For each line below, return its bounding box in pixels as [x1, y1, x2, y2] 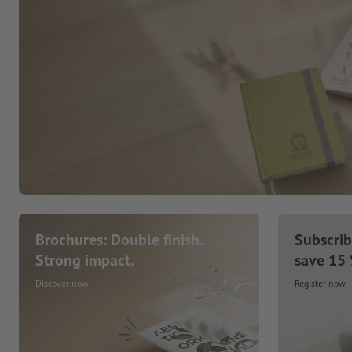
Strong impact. [35, 249, 134, 270]
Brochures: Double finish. [35, 229, 203, 250]
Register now [295, 277, 346, 289]
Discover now [35, 277, 89, 289]
